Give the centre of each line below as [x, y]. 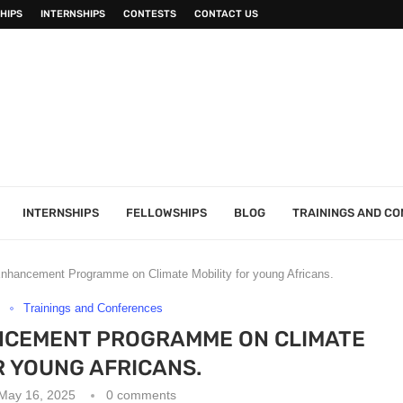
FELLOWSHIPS [166, 213]
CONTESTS [150, 14]
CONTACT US [226, 14]
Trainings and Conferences [94, 308]
